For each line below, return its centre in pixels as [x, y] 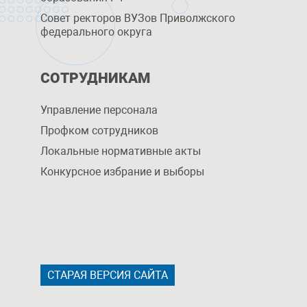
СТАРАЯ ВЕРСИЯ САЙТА [108, 275]
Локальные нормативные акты [121, 151]
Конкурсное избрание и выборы [123, 172]
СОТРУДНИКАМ [96, 78]
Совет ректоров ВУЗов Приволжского [138, 18]
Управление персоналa [99, 110]
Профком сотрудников [100, 131]
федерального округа [97, 32]
